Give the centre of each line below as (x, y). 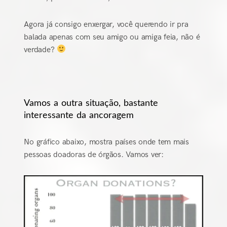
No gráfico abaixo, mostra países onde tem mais (106, 142)
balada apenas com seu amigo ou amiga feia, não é (112, 37)
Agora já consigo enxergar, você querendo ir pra (106, 24)
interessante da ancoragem (79, 115)
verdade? (41, 50)
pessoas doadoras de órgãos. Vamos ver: (94, 155)
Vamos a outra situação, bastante (91, 103)
